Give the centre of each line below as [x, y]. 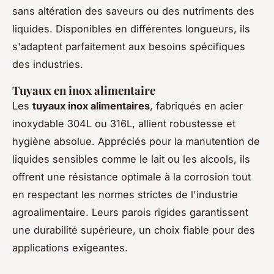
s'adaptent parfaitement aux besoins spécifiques [129, 47]
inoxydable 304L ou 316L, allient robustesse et [124, 124]
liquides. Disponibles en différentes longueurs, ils [131, 29]
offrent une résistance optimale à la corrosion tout [131, 177]
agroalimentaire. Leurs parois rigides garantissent [130, 213]
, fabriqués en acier [196, 106]
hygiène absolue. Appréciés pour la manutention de [136, 142]
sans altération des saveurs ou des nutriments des [133, 11]
